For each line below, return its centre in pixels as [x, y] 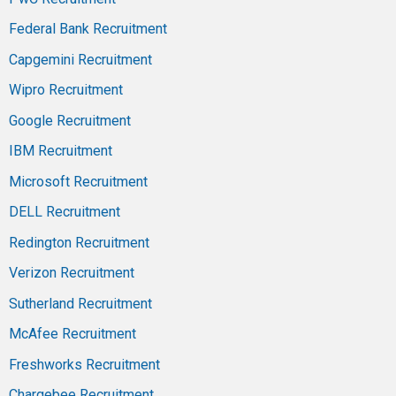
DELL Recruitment [65, 212]
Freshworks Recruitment [84, 364]
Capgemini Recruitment [80, 59]
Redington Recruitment [79, 242]
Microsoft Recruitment [78, 181]
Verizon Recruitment [72, 273]
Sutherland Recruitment [80, 303]
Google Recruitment [70, 120]
